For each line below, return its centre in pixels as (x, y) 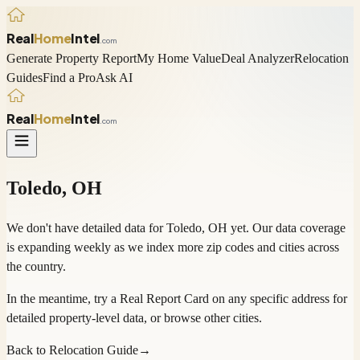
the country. (36, 267)
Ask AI (114, 77)
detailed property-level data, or (84, 318)
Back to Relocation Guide (72, 350)
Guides (25, 77)
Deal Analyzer (258, 58)
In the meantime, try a (61, 299)
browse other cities (211, 318)
